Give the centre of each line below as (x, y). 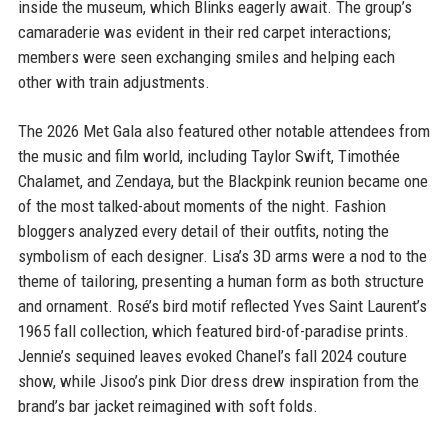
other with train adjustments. (113, 82)
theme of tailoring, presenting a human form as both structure (220, 281)
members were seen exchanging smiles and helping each (206, 57)
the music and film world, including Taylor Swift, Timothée (208, 156)
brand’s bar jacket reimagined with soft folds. (167, 406)
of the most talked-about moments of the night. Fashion (201, 206)
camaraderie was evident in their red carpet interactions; (204, 32)
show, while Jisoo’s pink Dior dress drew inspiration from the (218, 381)
